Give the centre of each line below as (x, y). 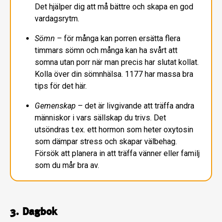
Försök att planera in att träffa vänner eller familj (117, 154)
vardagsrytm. (57, 19)
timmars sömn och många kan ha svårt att (106, 51)
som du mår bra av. (70, 166)
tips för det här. (61, 86)
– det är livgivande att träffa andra (135, 106)
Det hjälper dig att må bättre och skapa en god (114, 7)
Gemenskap (55, 106)
